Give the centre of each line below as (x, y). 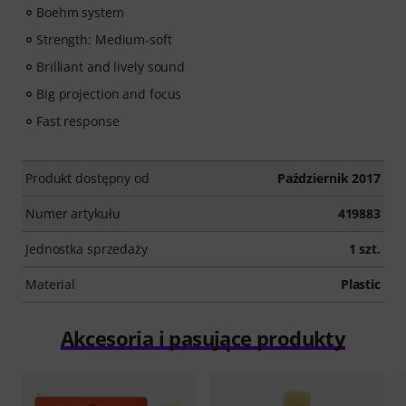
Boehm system (80, 13)
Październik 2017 (329, 179)
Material (51, 285)
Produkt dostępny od (87, 179)
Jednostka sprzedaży (87, 249)
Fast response (78, 121)
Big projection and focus (109, 94)
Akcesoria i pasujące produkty (203, 338)
